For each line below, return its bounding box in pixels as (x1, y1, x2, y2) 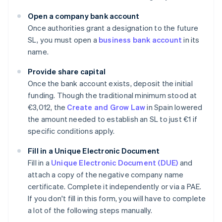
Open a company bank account (28, 11, 140, 21)
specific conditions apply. (28, 126, 115, 136)
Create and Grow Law (67, 102, 146, 112)
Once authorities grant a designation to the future (28, 23, 199, 33)
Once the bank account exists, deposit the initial (28, 78, 193, 89)
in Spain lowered (145, 102, 203, 112)
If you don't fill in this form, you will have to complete (28, 193, 206, 204)
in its (182, 35, 200, 45)
